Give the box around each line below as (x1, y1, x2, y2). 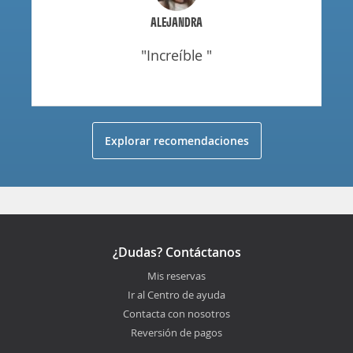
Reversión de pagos (131, 325, 222, 340)
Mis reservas (147, 269, 206, 283)
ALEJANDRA (150, 14, 203, 30)
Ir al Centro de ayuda (128, 288, 225, 302)
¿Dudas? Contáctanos (112, 243, 241, 261)
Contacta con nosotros (123, 307, 230, 321)
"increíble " (150, 46, 212, 65)
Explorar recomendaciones (104, 133, 249, 148)
